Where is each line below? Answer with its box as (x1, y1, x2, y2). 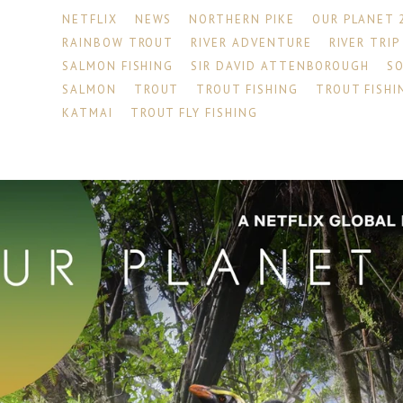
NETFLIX (61, 12, 118, 28)
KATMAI (61, 105, 113, 121)
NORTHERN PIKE (189, 12, 295, 28)
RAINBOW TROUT (61, 35, 175, 51)
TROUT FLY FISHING (130, 105, 258, 121)
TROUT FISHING (196, 82, 299, 98)
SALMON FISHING (61, 58, 175, 75)
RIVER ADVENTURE (191, 35, 312, 51)
